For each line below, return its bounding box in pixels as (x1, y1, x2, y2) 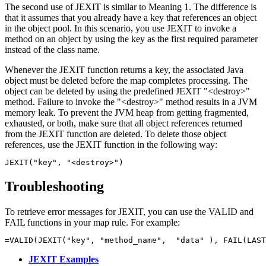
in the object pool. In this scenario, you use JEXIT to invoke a (5, 23, 236, 33)
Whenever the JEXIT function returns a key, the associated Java (5, 64, 243, 75)
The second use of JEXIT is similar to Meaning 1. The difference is (5, 1, 256, 12)
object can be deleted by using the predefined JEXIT (5, 85, 204, 96)
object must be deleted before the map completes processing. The (5, 75, 248, 85)
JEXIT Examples (28, 254, 99, 264)
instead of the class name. (5, 44, 100, 55)
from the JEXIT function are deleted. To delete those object (5, 128, 226, 139)
